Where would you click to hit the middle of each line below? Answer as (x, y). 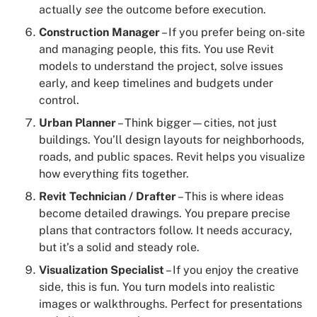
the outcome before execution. (185, 9)
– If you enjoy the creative (231, 270)
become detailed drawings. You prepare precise (165, 213)
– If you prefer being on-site (232, 32)
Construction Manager (99, 32)
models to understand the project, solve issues (161, 66)
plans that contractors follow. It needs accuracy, (166, 230)
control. (59, 100)
